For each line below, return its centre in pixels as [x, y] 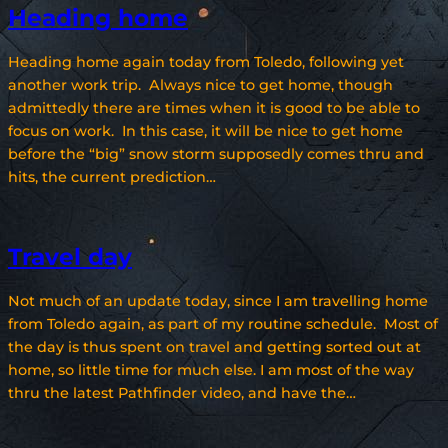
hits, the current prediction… [112, 177]
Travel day [70, 257]
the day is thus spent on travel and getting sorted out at [214, 347]
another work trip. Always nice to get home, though [200, 85]
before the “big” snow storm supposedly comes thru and [216, 154]
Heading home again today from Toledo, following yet [206, 62]
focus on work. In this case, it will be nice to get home [205, 131]
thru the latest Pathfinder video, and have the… [182, 393]
